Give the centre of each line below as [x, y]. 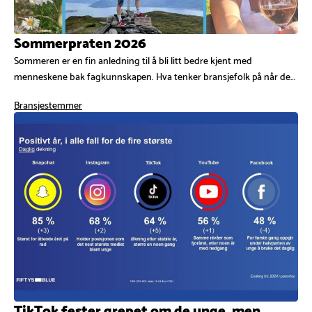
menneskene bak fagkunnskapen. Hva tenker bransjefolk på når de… [155, 76]
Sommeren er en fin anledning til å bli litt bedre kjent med [133, 60]
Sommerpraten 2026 [80, 42]
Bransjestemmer [48, 104]
